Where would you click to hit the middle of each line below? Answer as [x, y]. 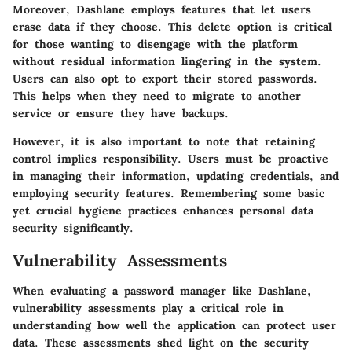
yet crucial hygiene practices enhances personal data [163, 211]
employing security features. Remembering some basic [169, 194]
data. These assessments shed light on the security [161, 342]
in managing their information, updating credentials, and [176, 176]
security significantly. [73, 228]
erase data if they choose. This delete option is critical [172, 27]
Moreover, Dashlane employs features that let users [162, 10]
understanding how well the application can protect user [174, 325]
